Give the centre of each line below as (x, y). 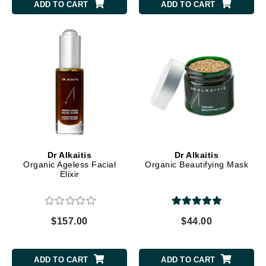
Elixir (69, 174)
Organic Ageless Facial (69, 165)
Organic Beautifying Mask (197, 165)
